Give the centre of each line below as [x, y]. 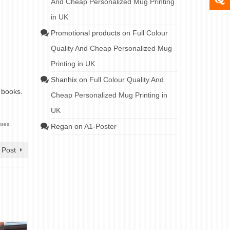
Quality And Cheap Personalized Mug [111, 48]
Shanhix [64, 80]
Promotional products [85, 33]
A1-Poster [100, 126]
